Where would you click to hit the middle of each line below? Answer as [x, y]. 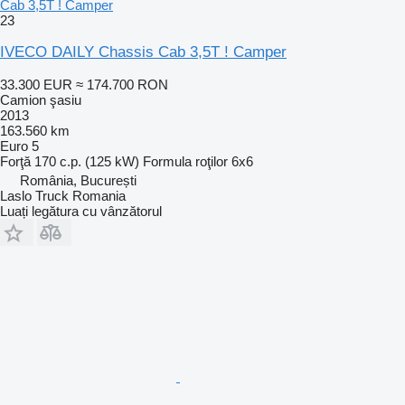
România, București [78, 180]
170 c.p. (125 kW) [87, 161]
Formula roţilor [185, 161]
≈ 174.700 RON [122, 84]
